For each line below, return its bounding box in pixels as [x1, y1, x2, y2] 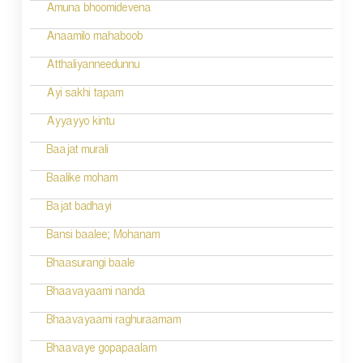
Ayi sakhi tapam [45, 87, 123, 103]
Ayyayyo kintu [45, 115, 114, 131]
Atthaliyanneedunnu [45, 58, 139, 75]
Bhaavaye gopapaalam [45, 342, 156, 358]
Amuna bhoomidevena [45, 2, 151, 18]
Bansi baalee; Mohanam [45, 228, 160, 245]
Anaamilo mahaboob [45, 30, 143, 46]
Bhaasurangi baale [45, 257, 135, 273]
